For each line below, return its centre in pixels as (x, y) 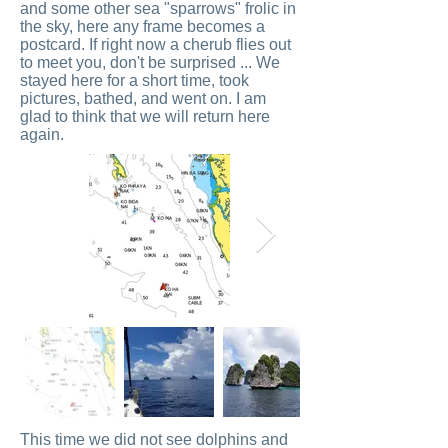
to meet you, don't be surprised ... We (150, 62)
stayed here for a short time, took (134, 80)
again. (42, 134)
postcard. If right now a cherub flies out (155, 44)
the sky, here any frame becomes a (142, 26)
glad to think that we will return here (145, 116)
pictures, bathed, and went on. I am (143, 98)
